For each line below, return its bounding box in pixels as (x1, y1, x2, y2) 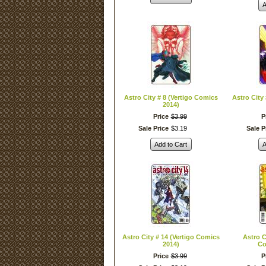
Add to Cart (154, 141, 187, 148)
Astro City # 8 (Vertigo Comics (123, 94, 218, 101)
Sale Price (138, 125, 169, 132)
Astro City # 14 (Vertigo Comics (122, 233, 220, 240)
